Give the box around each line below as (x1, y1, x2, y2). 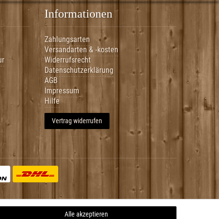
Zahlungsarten (44, 34, 90, 44)
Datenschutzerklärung (44, 65, 113, 75)
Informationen (44, 7, 112, 20)
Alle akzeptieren (64, 210, 108, 218)
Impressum (44, 86, 79, 95)
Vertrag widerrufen (52, 116, 102, 125)
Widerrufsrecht (44, 55, 91, 65)
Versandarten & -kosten (44, 44, 118, 54)
